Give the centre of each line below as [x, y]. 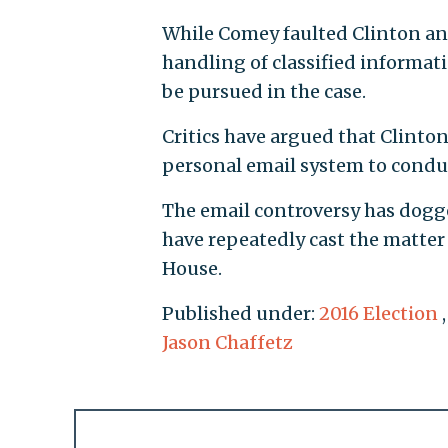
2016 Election [378, 314]
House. [191, 269]
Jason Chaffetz [227, 343]
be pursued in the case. [263, 92]
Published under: [240, 314]
